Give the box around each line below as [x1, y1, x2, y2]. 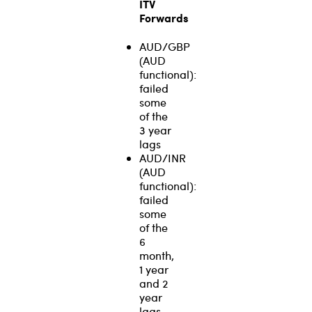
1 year [139, 261, 169, 276]
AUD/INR [139, 150, 186, 165]
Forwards [139, 9, 188, 26]
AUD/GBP [139, 38, 190, 54]
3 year [139, 122, 171, 137]
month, [139, 247, 174, 263]
